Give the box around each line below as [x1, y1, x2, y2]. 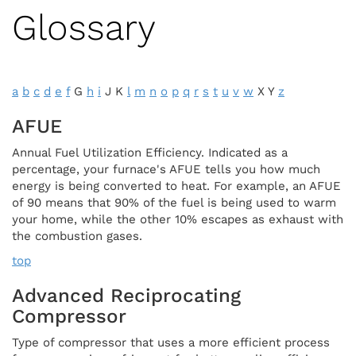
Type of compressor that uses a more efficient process [12, 335, 330, 350]
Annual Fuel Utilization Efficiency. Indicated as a [12, 145, 288, 160]
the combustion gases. [12, 228, 142, 243]
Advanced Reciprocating [12, 284, 241, 307]
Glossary [12, 6, 156, 48]
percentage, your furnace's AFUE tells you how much [12, 161, 320, 176]
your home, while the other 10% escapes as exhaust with [12, 211, 343, 226]
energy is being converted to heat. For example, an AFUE [12, 178, 341, 193]
